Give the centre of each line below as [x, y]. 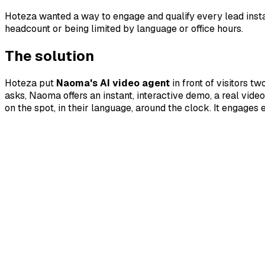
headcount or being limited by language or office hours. [124, 28]
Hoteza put [30, 83]
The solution [49, 56]
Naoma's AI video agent [113, 83]
